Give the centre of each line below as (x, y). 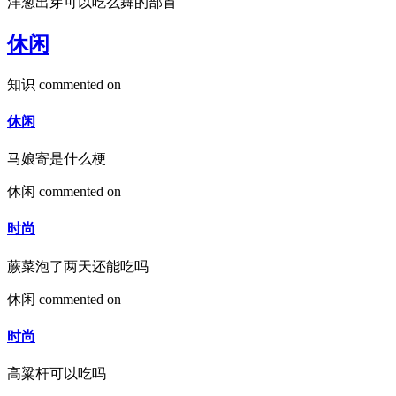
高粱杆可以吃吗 (57, 374)
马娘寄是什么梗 (57, 159)
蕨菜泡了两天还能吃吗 (78, 266)
